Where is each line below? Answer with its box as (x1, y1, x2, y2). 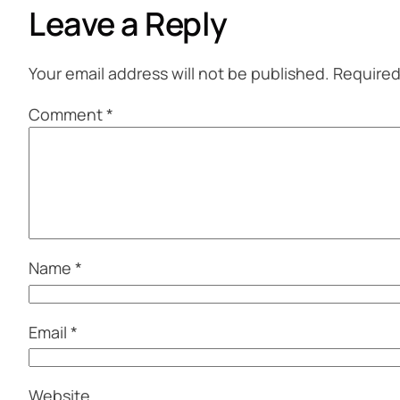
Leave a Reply (29, 2, 228, 46)
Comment (29, 104, 106, 126)
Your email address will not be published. (29, 62, 329, 85)
